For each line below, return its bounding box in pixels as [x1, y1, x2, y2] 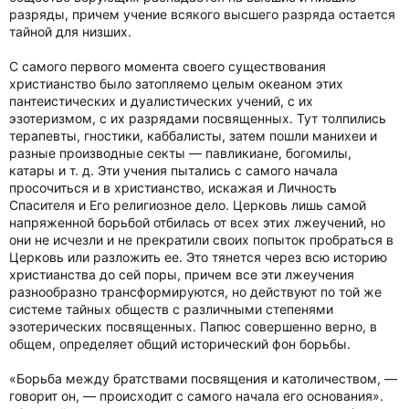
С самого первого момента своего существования [9, 58, 326, 74]
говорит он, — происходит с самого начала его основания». [9, 388, 383, 404]
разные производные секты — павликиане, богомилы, [9, 145, 351, 161]
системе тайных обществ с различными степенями [9, 301, 333, 317]
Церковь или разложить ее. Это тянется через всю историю [9, 249, 387, 265]
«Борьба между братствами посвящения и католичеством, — [9, 371, 397, 386]
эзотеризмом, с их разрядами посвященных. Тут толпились [9, 110, 386, 126]
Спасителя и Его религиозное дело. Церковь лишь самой [9, 197, 366, 213]
